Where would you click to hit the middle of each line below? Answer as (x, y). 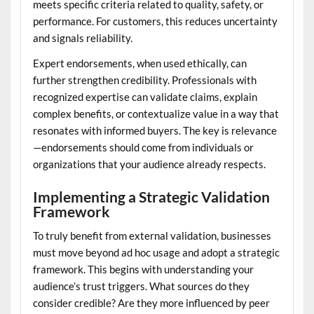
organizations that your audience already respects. (149, 164)
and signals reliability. (82, 38)
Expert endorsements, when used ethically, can (139, 63)
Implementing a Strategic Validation (151, 197)
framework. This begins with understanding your (143, 269)
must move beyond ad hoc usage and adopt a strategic (156, 253)
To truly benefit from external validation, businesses (152, 236)
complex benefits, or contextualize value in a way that (156, 113)
